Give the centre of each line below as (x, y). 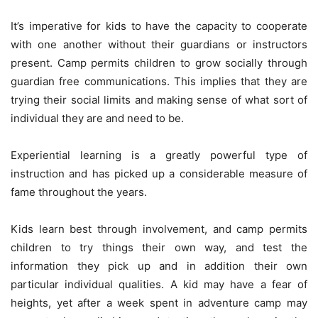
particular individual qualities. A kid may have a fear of (159, 284)
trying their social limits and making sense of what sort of (159, 99)
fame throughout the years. (79, 192)
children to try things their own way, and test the (159, 247)
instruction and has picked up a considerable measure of (159, 173)
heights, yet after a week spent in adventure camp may (159, 302)
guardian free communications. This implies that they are (159, 81)
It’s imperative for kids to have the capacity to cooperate (159, 26)
